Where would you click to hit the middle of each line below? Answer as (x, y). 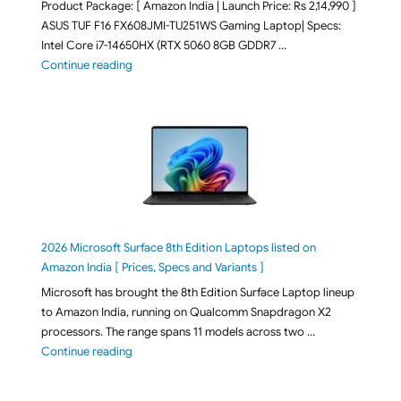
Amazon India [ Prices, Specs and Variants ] (152, 267)
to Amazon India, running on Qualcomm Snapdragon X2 (186, 312)
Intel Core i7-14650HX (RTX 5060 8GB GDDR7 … (163, 45)
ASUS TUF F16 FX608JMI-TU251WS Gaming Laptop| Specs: (191, 25)
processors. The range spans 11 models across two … (178, 332)
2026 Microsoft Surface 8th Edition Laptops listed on (178, 247)
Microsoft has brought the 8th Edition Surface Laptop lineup (197, 293)
